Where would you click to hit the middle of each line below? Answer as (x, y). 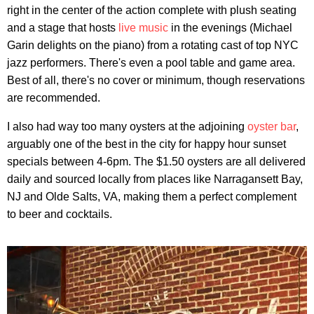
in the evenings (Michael (230, 27)
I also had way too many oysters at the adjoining (127, 126)
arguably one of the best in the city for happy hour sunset (146, 144)
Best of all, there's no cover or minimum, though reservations (156, 80)
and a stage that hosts (63, 27)
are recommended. (54, 97)
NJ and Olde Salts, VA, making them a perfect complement (152, 196)
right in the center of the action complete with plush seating (152, 10)
